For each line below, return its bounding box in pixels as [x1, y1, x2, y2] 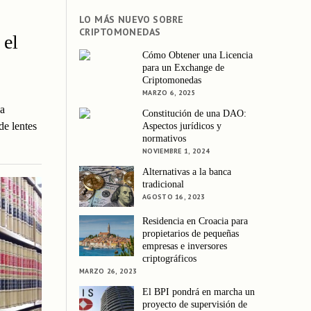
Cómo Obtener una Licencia [142, 49, 253, 60]
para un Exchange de [142, 62, 225, 73]
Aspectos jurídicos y [142, 120, 222, 131]
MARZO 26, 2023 [79, 267, 137, 276]
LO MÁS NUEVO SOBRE [79, 13, 184, 26]
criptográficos [142, 253, 197, 264]
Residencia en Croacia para [142, 216, 249, 227]
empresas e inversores [142, 241, 228, 252]
